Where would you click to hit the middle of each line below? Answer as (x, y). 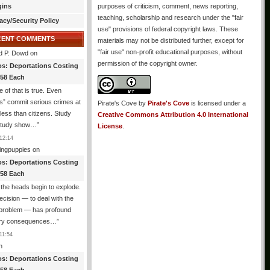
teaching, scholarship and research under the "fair (171, 17)
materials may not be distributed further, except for (171, 40)
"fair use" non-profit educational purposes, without (170, 52)
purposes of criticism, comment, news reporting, (168, 6)
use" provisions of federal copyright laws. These (168, 29)
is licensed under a (218, 103)
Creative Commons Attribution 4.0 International (173, 115)
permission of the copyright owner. (148, 63)
